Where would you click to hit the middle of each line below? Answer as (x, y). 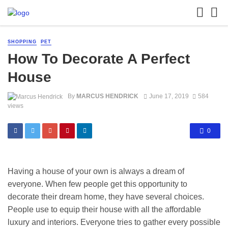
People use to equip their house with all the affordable (104, 210)
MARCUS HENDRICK (107, 96)
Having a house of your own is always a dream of (96, 172)
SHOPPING (22, 42)
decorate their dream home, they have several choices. (106, 197)
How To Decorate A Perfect (99, 59)
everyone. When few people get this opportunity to (97, 184)
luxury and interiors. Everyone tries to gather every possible (114, 222)
